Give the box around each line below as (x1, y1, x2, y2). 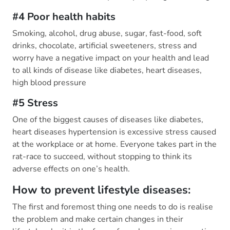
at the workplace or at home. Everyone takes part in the (12, 139, 217, 150)
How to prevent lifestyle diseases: (12, 182, 190, 198)
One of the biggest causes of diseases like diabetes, (12, 114, 203, 126)
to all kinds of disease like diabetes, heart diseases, (12, 65, 202, 76)
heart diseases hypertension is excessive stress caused (12, 126, 216, 138)
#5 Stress (12, 96, 58, 110)
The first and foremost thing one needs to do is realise (12, 201, 213, 213)
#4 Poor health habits (12, 10, 116, 24)
